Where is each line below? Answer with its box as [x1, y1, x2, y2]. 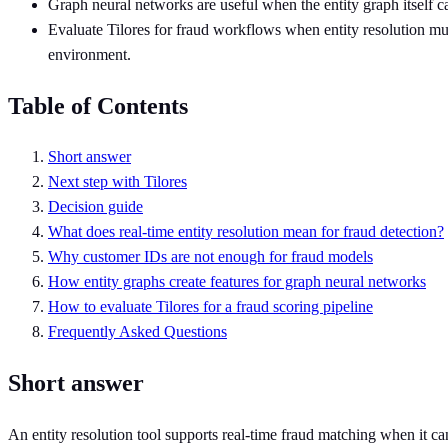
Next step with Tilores [48, 173, 187, 191]
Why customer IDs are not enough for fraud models [48, 248, 373, 266]
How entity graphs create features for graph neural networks [48, 273, 426, 291]
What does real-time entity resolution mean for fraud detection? [48, 223, 444, 241]
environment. [48, 45, 131, 63]
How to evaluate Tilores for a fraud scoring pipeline [48, 298, 373, 316]
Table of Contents [8, 92, 188, 119]
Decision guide [48, 198, 143, 216]
